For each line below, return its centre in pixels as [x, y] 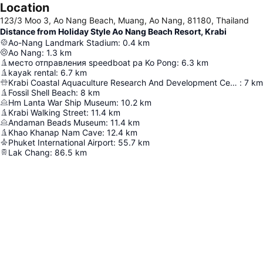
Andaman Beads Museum [57, 122]
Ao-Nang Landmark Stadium [63, 42]
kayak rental [32, 72]
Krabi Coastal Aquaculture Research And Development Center [234, 82]
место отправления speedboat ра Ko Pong [92, 62]
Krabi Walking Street [47, 112]
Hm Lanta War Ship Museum [62, 102]
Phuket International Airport [61, 142]
